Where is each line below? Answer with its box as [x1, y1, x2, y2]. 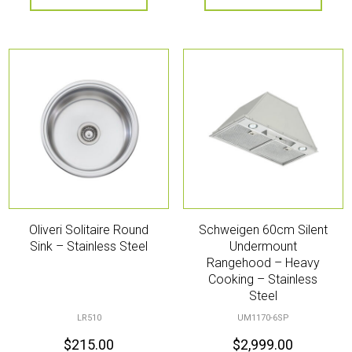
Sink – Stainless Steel [30, 238, 148, 254]
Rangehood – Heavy [206, 255, 320, 270]
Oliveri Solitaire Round [29, 222, 149, 237]
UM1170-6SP [236, 312, 289, 323]
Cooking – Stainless [208, 271, 318, 287]
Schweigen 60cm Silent [198, 222, 328, 237]
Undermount [229, 238, 297, 254]
